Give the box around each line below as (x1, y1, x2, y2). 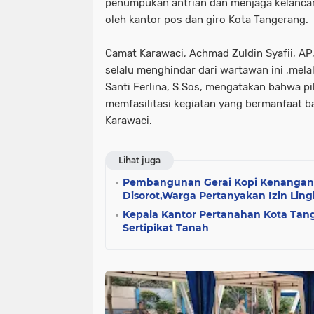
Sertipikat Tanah (123, 221, 209, 234)
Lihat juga (118, 155, 161, 165)
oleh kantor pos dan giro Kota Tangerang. (105, 13, 308, 26)
